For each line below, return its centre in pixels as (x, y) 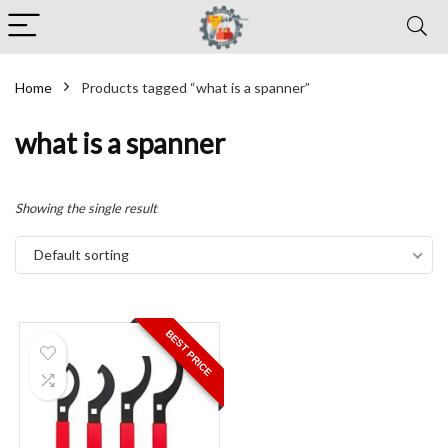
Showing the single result (86, 208)
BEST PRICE (189, 353)
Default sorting (81, 254)
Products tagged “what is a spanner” (195, 87)
